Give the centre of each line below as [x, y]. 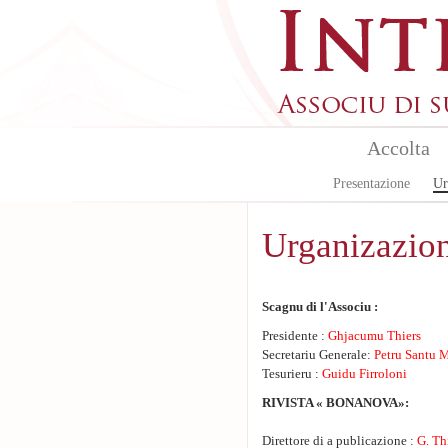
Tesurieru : [292, 374]
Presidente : [293, 336]
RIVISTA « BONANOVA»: [335, 403]
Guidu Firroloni [364, 374]
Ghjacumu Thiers [373, 336]
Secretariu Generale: [318, 355]
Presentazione [371, 183]
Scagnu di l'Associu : [320, 307]
